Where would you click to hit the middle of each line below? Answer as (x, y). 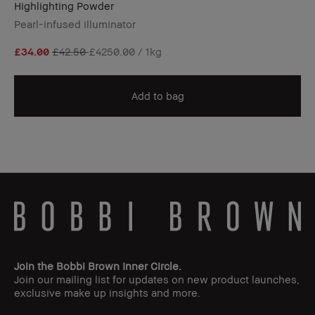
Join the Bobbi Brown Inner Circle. (98, 266)
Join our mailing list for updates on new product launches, (157, 279)
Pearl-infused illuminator (75, 24)
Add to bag (157, 95)
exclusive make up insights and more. (107, 293)
